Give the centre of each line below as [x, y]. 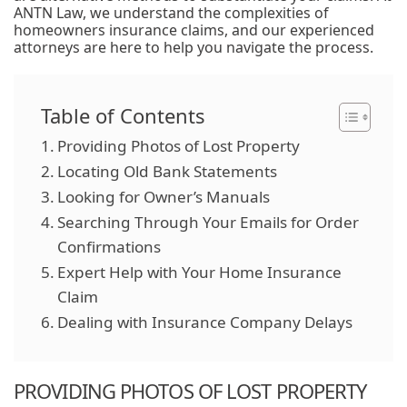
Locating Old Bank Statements [168, 171]
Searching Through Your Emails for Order [208, 222]
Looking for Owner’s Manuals [164, 197]
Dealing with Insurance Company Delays [205, 322]
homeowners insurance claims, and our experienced [194, 30]
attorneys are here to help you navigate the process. [194, 47]
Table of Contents [123, 116]
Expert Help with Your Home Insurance [200, 272]
